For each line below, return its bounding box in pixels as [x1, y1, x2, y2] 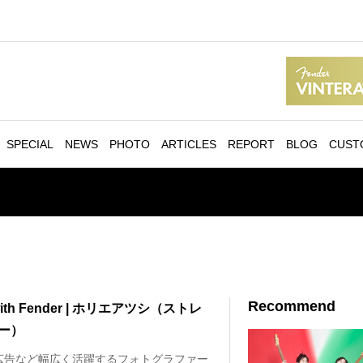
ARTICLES [161, 138, 216, 151]
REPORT [228, 138, 275, 151]
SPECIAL [6, 138, 53, 151]
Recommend [248, 298, 336, 314]
